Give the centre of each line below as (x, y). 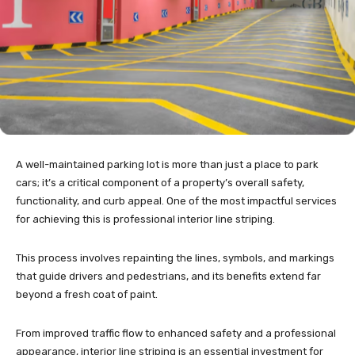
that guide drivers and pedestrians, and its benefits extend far (168, 277)
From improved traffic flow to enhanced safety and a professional (176, 334)
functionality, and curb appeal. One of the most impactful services (176, 201)
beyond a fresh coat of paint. (88, 295)
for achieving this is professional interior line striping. (147, 219)
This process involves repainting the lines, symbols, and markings (175, 258)
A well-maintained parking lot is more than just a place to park (167, 165)
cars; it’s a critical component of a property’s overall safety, (160, 183)
